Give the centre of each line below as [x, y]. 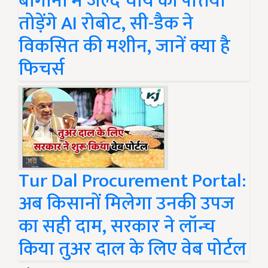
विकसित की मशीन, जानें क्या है [124, 46]
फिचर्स [42, 69]
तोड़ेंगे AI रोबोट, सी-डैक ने [106, 24]
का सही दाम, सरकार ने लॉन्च [117, 226]
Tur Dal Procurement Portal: [133, 181]
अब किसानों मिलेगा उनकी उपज [127, 204]
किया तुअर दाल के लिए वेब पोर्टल [133, 249]
